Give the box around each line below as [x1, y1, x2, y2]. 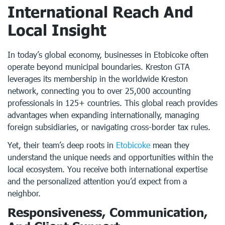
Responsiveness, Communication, [8, 205, 208, 219]
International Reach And [8, 3, 193, 21]
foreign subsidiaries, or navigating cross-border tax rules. [8, 122, 210, 132]
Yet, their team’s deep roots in [8, 140, 116, 150]
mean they [150, 140, 189, 150]
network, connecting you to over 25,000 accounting [8, 86, 191, 95]
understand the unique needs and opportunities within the [8, 152, 213, 162]
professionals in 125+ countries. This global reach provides [8, 98, 217, 107]
